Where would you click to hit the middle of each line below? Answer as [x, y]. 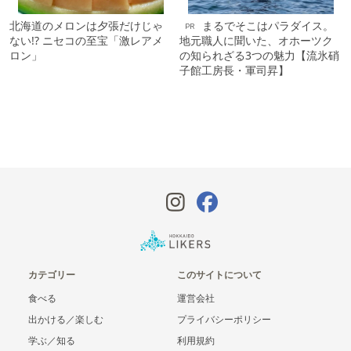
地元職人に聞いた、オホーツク [256, 40]
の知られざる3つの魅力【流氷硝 [259, 55]
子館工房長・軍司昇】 [234, 70]
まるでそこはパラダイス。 [268, 25]
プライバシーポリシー [224, 320]
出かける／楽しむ [66, 320]
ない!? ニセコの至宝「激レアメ [86, 40]
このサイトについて [219, 275]
